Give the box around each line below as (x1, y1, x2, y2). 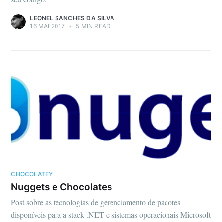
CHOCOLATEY (11, 170, 53, 178)
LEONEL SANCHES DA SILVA (30, 14, 114, 22)
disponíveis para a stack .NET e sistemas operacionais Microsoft (11, 209, 211, 220)
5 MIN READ (74, 22, 111, 30)
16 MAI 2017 (30, 22, 65, 30)
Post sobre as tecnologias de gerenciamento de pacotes (11, 197, 181, 208)
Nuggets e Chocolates (11, 181, 112, 193)
